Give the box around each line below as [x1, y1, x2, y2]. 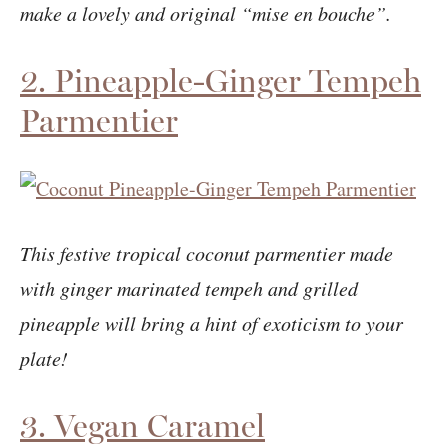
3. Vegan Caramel [20, 405, 265, 445]
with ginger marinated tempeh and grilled [20, 274, 358, 301]
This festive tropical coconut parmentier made [20, 239, 393, 266]
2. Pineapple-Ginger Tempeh [20, 60, 421, 100]
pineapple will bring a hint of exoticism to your [20, 309, 403, 336]
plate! [20, 344, 68, 371]
